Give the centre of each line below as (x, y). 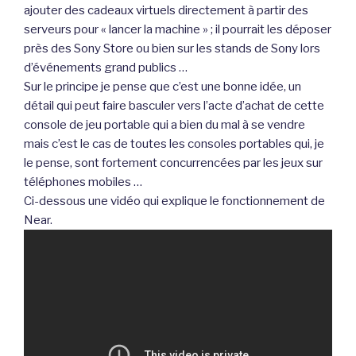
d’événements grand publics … (106, 67)
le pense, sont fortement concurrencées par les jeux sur (173, 163)
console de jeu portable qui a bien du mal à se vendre (164, 124)
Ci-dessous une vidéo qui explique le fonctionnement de (174, 201)
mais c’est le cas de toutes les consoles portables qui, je (174, 143)
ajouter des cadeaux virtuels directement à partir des (166, 10)
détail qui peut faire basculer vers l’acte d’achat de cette (174, 105)
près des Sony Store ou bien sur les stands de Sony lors (172, 48)
